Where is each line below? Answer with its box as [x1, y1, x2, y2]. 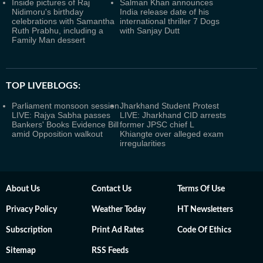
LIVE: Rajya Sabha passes [12, 110, 110, 120]
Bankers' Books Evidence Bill [12, 120, 119, 129]
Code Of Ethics [177, 226, 231, 234]
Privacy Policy [6, 205, 57, 214]
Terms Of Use [177, 185, 225, 193]
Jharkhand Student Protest [120, 101, 219, 110]
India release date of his [120, 7, 209, 16]
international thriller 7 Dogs [120, 16, 220, 26]
